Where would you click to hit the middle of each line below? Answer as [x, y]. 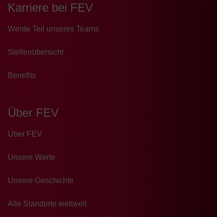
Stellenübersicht [36, 52]
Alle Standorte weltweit [47, 204]
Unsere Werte [31, 157]
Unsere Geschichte [41, 181]
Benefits [22, 76]
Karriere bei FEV [50, 8]
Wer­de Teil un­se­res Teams [53, 29]
